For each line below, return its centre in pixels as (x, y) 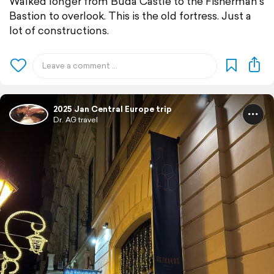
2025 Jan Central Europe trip (113, 109)
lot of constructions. (59, 30)
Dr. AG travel (76, 119)
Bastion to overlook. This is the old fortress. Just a (130, 15)
